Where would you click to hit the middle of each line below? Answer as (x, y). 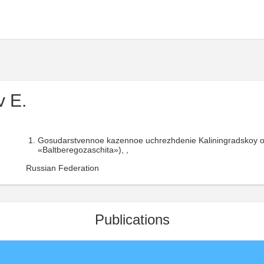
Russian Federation (62, 168)
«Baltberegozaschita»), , (83, 150)
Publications (132, 220)
